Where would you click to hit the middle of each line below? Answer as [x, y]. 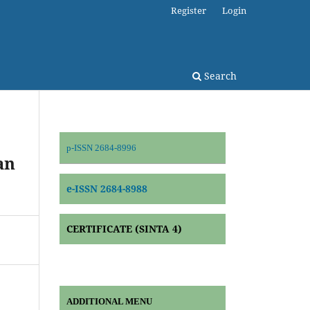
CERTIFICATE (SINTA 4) [124, 228]
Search [219, 75]
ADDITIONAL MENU [109, 301]
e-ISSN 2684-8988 [107, 188]
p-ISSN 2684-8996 [101, 147]
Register [189, 10]
